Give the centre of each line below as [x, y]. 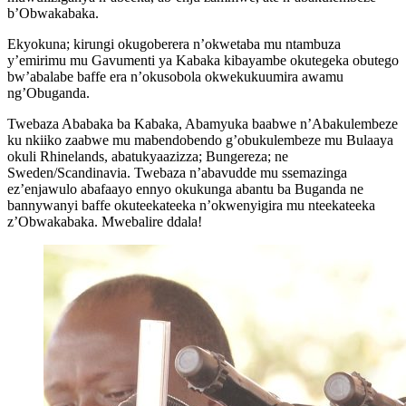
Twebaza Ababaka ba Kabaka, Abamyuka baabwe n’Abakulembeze [203, 124]
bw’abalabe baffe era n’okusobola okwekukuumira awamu [175, 77]
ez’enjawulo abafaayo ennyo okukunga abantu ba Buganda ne [185, 189]
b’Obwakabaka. [53, 14]
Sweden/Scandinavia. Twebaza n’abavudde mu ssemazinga [177, 173]
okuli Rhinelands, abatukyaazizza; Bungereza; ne [148, 157]
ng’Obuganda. [48, 93]
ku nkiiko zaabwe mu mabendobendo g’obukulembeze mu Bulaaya [200, 140]
